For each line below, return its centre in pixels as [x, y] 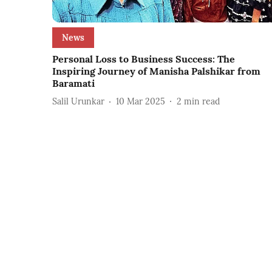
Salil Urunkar [78, 101]
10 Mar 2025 [141, 101]
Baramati [73, 83]
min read [202, 101]
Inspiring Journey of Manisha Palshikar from [156, 71]
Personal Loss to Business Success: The [144, 59]
